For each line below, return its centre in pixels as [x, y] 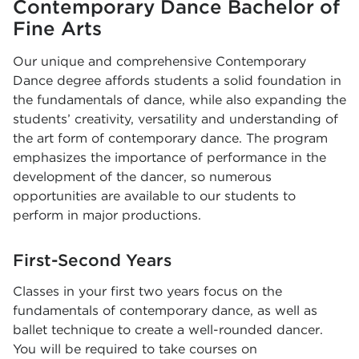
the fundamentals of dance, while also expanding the [179, 100]
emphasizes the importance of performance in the [169, 157]
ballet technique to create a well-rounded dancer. [168, 330]
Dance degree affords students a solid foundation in [177, 81]
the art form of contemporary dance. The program [170, 138]
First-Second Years [92, 260]
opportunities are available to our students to [154, 196]
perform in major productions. [107, 215]
